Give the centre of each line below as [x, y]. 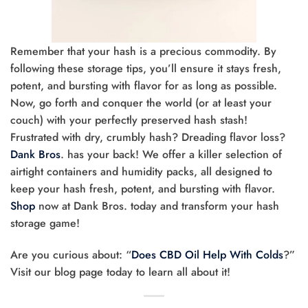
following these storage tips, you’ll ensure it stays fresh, [146, 69]
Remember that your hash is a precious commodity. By [143, 52]
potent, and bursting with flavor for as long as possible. [144, 86]
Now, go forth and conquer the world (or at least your [141, 103]
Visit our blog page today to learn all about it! [120, 272]
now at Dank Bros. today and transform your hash [157, 206]
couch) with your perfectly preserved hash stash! [129, 120]
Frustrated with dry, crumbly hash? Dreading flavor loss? [148, 137]
